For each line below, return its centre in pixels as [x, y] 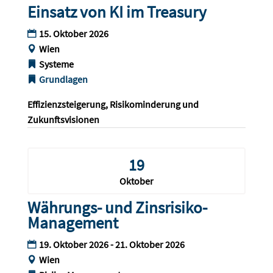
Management [73, 223]
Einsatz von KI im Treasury [117, 12]
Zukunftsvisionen [63, 120]
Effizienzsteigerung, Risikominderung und [114, 105]
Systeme [56, 64]
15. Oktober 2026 [73, 34]
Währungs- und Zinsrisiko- [117, 207]
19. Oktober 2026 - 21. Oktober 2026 [112, 245]
